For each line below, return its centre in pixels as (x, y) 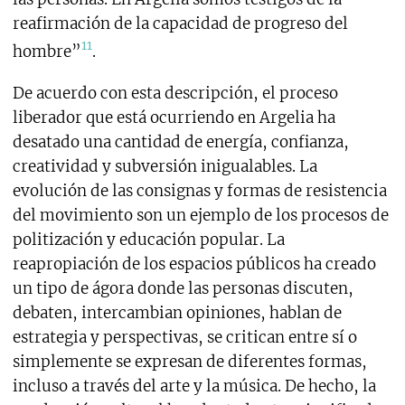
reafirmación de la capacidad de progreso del (180, 23)
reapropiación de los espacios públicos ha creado (194, 264)
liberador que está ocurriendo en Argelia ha (174, 118)
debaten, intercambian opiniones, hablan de (177, 313)
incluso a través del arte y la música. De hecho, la (194, 386)
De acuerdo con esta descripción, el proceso (175, 94)
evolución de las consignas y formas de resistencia (199, 191)
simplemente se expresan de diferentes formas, (189, 362)
